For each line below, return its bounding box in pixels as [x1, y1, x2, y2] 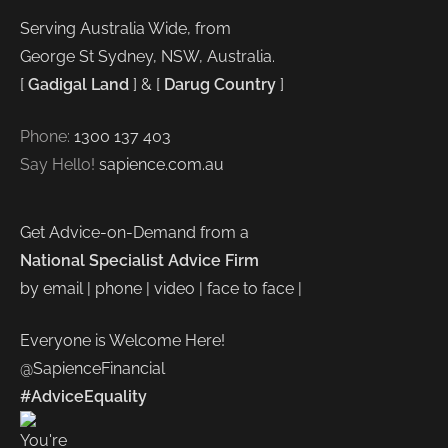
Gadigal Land [28, 75, 129, 94]
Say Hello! [20, 155, 99, 174]
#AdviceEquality [20, 387, 147, 406]
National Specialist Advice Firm [20, 251, 259, 270]
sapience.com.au [99, 155, 224, 174]
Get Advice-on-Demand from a [20, 223, 249, 242]
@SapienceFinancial [20, 359, 165, 378]
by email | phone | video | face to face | [20, 279, 302, 298]
